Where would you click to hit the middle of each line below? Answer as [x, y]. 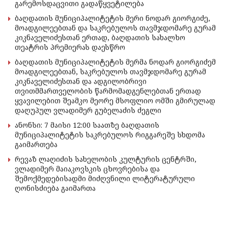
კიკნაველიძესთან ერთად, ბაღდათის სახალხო [100, 38]
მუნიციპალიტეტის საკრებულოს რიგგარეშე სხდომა [110, 135]
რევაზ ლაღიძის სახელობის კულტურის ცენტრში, [106, 159]
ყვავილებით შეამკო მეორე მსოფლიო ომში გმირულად [115, 101]
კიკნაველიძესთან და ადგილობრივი [81, 81]
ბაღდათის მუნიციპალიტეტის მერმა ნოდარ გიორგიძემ [115, 62]
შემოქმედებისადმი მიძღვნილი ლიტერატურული [105, 179]
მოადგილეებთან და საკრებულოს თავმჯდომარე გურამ [115, 28]
